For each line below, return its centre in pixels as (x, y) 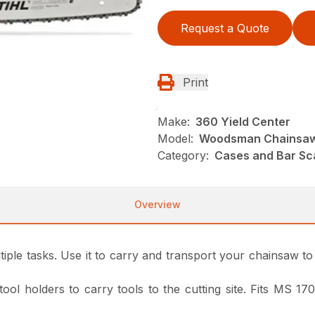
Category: (183, 156)
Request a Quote (225, 28)
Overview (157, 205)
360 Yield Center (243, 122)
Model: (175, 139)
